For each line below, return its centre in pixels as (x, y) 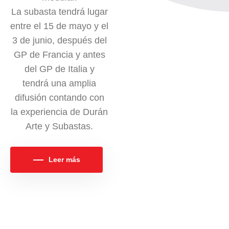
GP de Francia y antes (59, 55)
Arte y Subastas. (59, 127)
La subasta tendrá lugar (59, 12)
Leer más (64, 160)
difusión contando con (59, 98)
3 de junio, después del (59, 41)
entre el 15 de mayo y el (59, 26)
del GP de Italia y (59, 69)
